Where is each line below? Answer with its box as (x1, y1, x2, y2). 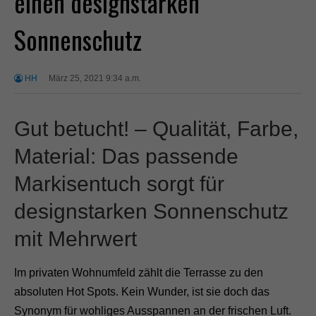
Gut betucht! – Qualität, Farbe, (14, 116, 298, 140)
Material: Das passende (14, 143, 238, 168)
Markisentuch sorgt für (14, 171, 224, 195)
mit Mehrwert (14, 226, 137, 250)
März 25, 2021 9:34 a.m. (48, 73, 141, 83)
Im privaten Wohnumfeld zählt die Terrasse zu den (14, 267, 263, 279)
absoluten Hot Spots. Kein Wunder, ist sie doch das (14, 286, 269, 298)
